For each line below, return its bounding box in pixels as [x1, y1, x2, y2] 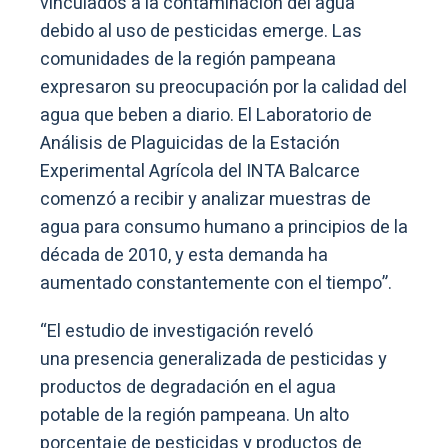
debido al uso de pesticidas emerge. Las [40, 18, 362, 46]
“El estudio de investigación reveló [40, 318, 313, 346]
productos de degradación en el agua [40, 374, 336, 402]
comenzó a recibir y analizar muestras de [40, 186, 371, 214]
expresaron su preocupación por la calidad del [40, 74, 407, 102]
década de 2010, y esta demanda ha [40, 242, 328, 270]
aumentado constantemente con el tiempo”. [40, 270, 392, 298]
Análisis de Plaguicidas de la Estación [40, 130, 340, 158]
